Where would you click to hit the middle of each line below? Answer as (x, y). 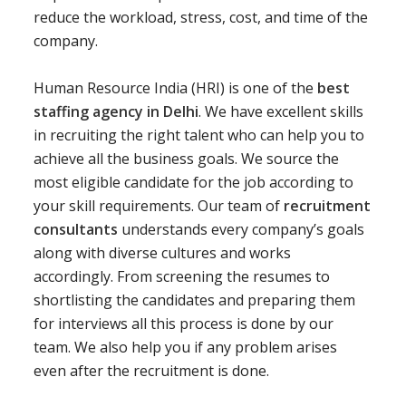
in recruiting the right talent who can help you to (199, 135)
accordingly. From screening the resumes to (182, 276)
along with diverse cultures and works (162, 253)
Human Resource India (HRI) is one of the (175, 88)
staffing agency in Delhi (116, 111)
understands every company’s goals (241, 229)
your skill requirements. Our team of (159, 206)
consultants (76, 229)
